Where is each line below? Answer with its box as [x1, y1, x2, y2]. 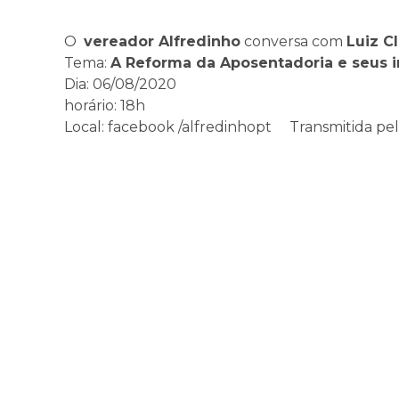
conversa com [240, 33, 346, 50]
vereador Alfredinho [84, 33, 240, 50]
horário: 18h [64, 97, 145, 114]
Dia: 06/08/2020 [64, 76, 176, 93]
